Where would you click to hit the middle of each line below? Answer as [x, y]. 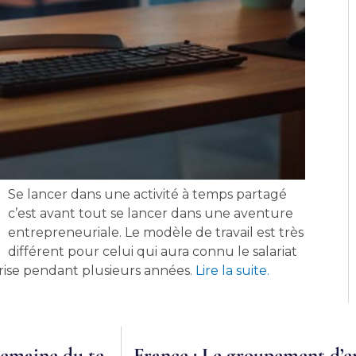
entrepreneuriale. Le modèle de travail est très [156, 232]
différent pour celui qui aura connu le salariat [153, 251]
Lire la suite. [231, 270]
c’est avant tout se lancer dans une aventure [151, 213]
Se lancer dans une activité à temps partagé [148, 194]
